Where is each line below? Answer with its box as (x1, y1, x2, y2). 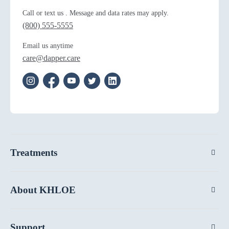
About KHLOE (10, 185, 76, 196)
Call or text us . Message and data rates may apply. (22, 9, 169, 17)
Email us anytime (22, 42, 73, 50)
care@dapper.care (22, 54, 80, 63)
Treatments (10, 147, 57, 158)
